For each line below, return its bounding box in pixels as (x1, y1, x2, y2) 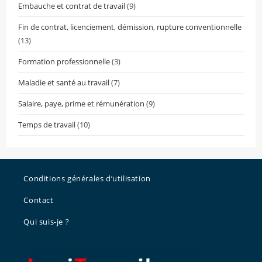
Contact (23, 195, 54, 206)
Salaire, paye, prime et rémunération (18, 98, 145, 109)
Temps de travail (18, 119, 76, 130)
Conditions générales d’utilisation (23, 173, 151, 184)
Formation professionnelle (18, 56, 111, 67)
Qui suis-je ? (23, 216, 70, 227)
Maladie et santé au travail (18, 77, 110, 88)
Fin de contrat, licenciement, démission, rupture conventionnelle (18, 22, 242, 33)
